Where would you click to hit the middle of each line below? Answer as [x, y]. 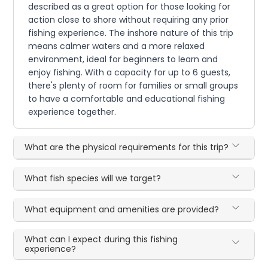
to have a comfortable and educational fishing [127, 98]
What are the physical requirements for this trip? [127, 147]
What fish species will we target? [93, 178]
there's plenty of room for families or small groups [133, 85]
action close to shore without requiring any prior [129, 19]
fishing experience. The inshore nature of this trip [131, 33]
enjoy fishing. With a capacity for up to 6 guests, [130, 72]
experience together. [72, 112]
